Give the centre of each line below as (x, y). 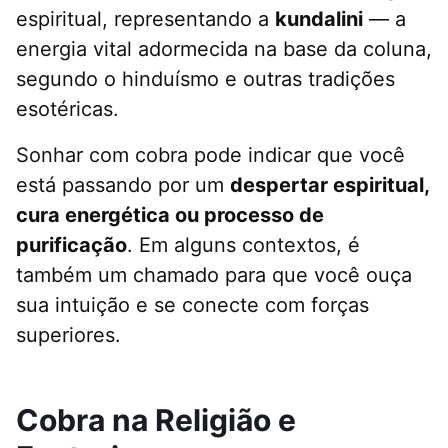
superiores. (68, 335)
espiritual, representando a (145, 19)
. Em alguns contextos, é (243, 245)
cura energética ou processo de (170, 215)
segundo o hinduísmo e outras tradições (205, 79)
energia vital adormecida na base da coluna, (224, 49)
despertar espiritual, (329, 185)
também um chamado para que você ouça (214, 275)
